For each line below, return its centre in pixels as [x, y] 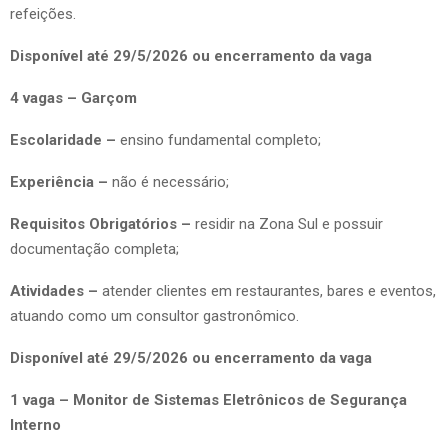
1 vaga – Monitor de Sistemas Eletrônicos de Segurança [208, 399]
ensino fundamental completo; [220, 139]
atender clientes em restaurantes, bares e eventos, [269, 290]
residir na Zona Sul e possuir [289, 223]
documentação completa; [94, 248]
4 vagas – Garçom [73, 97]
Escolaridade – [65, 139]
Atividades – [56, 290]
